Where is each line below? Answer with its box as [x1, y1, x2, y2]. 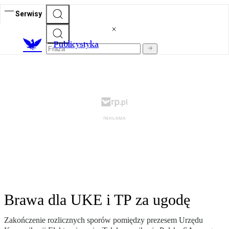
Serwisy [15, 9, 42, 18]
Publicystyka [54, 39, 99, 50]
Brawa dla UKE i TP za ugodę [4, 191, 190, 209]
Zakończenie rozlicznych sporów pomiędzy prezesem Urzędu [4, 216, 203, 225]
